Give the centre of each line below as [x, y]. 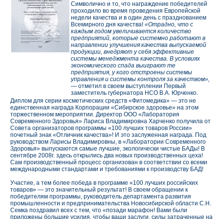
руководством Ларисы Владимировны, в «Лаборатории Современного [108, 142]
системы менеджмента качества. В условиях [135, 59]
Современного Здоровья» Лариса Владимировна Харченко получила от [110, 121]
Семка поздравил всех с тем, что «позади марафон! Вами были [99, 210]
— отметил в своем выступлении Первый [128, 86]
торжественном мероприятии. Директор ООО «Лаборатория [95, 115]
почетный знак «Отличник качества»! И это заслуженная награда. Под [108, 135]
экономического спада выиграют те [123, 66]
